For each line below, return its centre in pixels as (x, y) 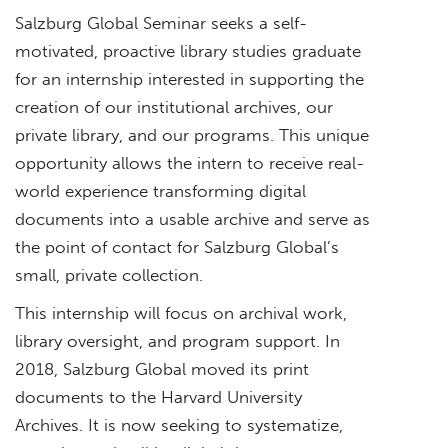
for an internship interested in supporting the (189, 78)
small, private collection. (109, 274)
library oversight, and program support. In (177, 340)
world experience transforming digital (160, 190)
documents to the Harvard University (158, 396)
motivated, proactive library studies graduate (188, 50)
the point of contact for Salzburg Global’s (177, 246)
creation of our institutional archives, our (174, 106)
